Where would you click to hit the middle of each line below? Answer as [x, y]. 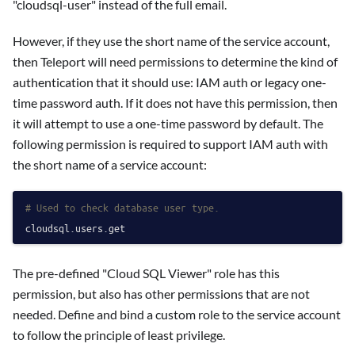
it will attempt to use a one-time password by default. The [168, 124]
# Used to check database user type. [122, 208]
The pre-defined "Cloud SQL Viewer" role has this [146, 273]
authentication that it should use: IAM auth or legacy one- [170, 82]
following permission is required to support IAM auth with [170, 144]
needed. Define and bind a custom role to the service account [177, 314]
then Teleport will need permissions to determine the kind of [175, 62]
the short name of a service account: [110, 165]
